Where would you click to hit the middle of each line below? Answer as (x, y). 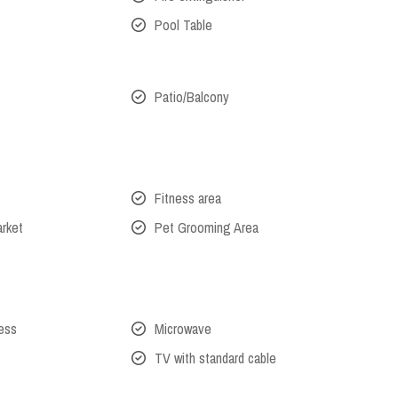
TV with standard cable (215, 358)
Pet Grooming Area (206, 228)
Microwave (183, 329)
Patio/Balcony (191, 97)
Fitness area (187, 199)
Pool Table (183, 25)
